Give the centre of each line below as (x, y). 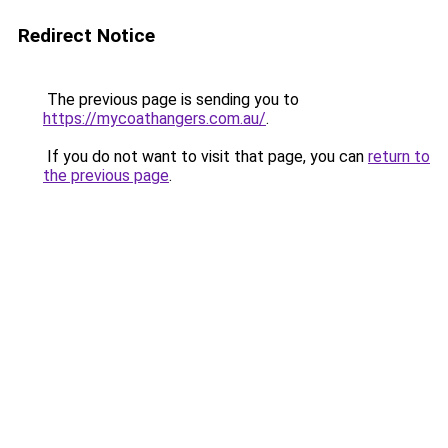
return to (399, 156)
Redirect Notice (86, 35)
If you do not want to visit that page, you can (205, 156)
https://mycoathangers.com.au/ (154, 118)
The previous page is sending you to (171, 99)
